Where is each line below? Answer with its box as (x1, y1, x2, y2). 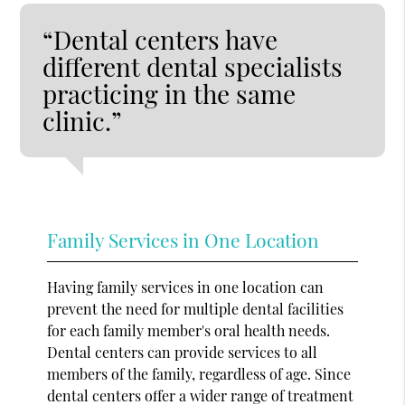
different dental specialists (42, 49, 344, 83)
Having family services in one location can (47, 277, 325, 297)
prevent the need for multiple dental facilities (47, 298, 344, 318)
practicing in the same (42, 76, 297, 110)
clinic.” (42, 103, 123, 137)
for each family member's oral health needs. (47, 320, 331, 340)
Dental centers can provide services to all (47, 342, 318, 362)
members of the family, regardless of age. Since (47, 363, 352, 383)
